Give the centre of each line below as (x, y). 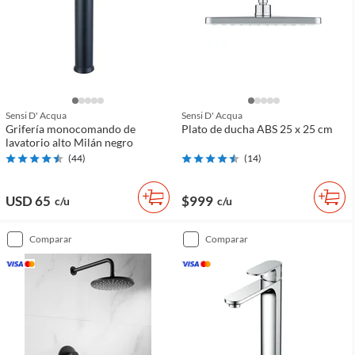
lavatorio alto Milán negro (69, 143)
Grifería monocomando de (71, 129)
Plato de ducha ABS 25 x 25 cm (257, 129)
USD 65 (28, 201)
